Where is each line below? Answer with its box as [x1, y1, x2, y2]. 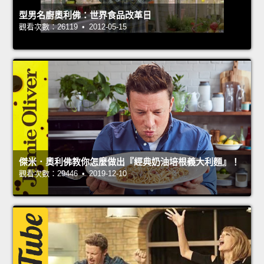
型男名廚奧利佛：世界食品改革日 [19, 9, 151, 20]
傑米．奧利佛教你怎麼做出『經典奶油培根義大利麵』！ [19, 156, 240, 167]
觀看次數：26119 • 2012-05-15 [19, 22, 127, 31]
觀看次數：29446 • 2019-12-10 [19, 169, 127, 178]
